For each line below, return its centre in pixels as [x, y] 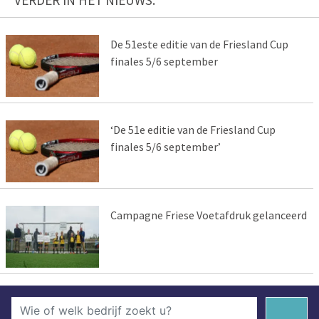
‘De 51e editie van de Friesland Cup [193, 129]
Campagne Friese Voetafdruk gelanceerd [208, 215]
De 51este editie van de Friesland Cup [199, 45]
